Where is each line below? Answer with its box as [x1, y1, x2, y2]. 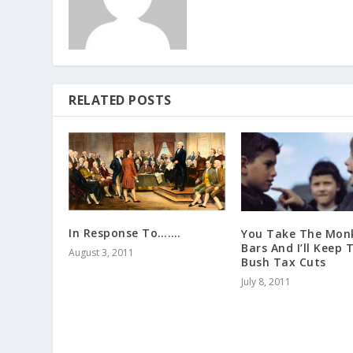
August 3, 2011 [69, 246, 135, 260]
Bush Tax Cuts [241, 254, 326, 269]
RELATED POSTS [69, 91, 172, 110]
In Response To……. [69, 225, 181, 241]
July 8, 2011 [241, 274, 291, 288]
